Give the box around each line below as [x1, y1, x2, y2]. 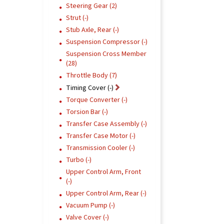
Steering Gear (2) [66, 1, 117, 11]
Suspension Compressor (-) [66, 37, 147, 47]
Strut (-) [66, 13, 88, 23]
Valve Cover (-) [66, 212, 109, 222]
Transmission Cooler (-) [66, 143, 135, 153]
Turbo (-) [66, 155, 91, 165]
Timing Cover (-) [66, 83, 113, 93]
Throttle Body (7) [66, 70, 117, 80]
